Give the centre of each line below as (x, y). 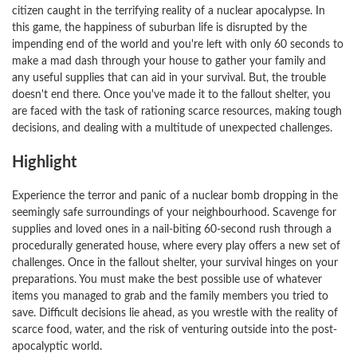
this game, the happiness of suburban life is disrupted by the (159, 28)
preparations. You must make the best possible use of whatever (167, 280)
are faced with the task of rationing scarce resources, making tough (177, 112)
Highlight (44, 163)
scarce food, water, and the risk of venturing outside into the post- (175, 330)
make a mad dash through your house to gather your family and (169, 61)
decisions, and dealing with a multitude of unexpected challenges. (172, 128)
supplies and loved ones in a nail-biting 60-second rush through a (172, 229)
